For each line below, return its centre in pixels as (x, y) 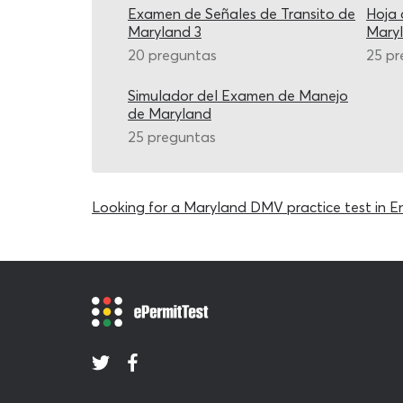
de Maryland (170, 113)
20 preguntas (172, 55)
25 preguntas (172, 137)
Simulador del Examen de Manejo (238, 95)
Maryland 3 (165, 31)
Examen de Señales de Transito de (242, 13)
